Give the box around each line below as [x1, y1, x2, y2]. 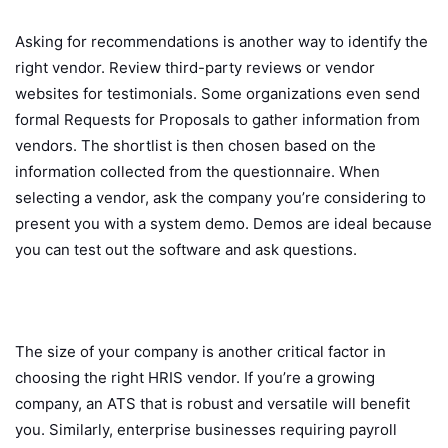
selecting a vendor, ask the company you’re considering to [15, 187, 426, 207]
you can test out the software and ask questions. [15, 239, 357, 259]
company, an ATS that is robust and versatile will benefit [15, 393, 410, 413]
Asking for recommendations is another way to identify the [15, 31, 428, 51]
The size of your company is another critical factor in [15, 341, 386, 361]
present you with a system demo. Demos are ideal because [15, 213, 432, 233]
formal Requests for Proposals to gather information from [15, 109, 420, 129]
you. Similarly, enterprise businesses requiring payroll [15, 419, 397, 439]
